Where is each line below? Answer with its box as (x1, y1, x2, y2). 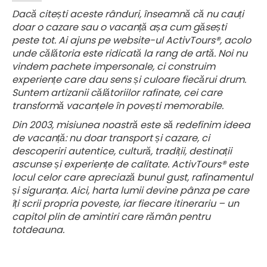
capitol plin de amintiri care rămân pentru (12, 209, 210, 223)
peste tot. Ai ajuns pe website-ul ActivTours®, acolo (12, 33, 251, 47)
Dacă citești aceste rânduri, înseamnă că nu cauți (12, 7, 244, 21)
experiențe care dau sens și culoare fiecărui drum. (12, 72, 246, 86)
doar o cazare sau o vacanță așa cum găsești (12, 20, 226, 34)
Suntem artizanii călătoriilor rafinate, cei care (12, 85, 222, 100)
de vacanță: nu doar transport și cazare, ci (12, 131, 210, 145)
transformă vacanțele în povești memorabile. (12, 98, 223, 113)
